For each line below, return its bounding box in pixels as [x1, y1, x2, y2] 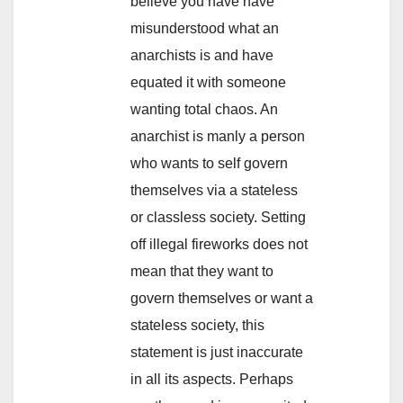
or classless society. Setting [130, 210, 306, 226]
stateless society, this [130, 318, 264, 334]
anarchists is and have [130, 48, 273, 64]
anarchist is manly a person [130, 129, 305, 145]
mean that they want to [130, 264, 273, 280]
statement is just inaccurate [130, 345, 303, 361]
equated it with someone [130, 75, 286, 91]
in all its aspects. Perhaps [130, 372, 293, 388]
